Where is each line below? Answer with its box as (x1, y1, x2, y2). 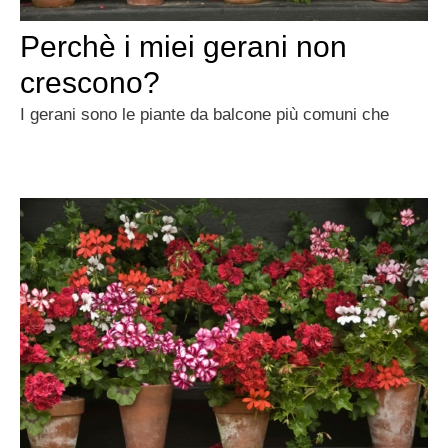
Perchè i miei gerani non (20, 30, 347, 64)
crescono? (20, 66, 160, 100)
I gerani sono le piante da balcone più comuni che (20, 105, 389, 125)
